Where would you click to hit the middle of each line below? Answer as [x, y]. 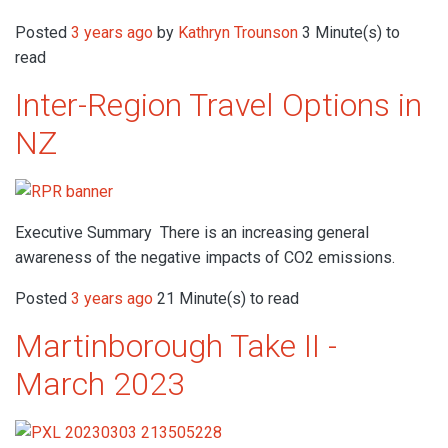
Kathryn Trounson [238, 32]
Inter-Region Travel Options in [218, 104]
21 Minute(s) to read [226, 299]
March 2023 [100, 384]
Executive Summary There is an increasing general [192, 233]
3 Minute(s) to [349, 32]
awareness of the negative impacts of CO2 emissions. [205, 258]
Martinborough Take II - [176, 346]
